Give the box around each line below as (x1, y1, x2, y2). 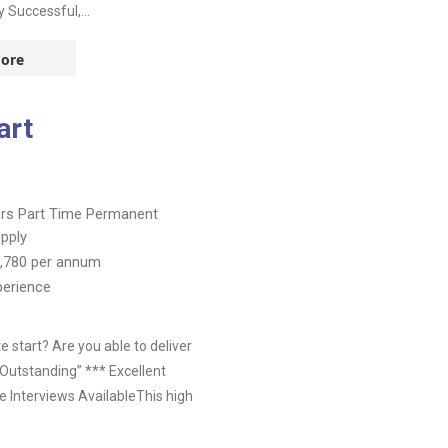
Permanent (86, 205, 158, 223)
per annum (31, 253, 101, 271)
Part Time (18, 205, 86, 223)
